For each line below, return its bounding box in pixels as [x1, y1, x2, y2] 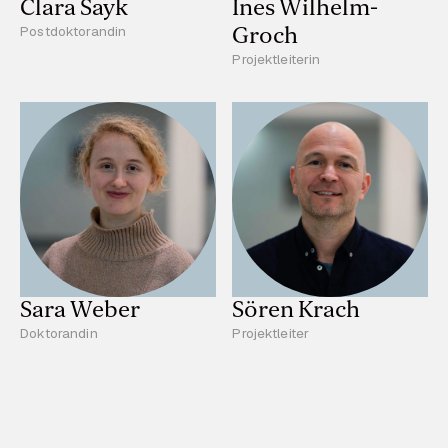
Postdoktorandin [20, 21, 127, 40]
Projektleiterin [232, 49, 321, 68]
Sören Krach [232, 296, 361, 325]
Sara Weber [20, 296, 141, 325]
